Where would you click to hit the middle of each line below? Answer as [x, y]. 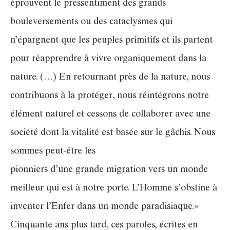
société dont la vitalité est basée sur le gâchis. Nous [113, 133]
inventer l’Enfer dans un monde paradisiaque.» [104, 207]
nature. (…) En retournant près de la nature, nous [110, 78]
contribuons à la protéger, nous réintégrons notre [110, 96]
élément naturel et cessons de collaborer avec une [110, 115]
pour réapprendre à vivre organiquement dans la [108, 59]
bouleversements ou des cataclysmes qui [91, 22]
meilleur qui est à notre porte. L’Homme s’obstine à [114, 189]
